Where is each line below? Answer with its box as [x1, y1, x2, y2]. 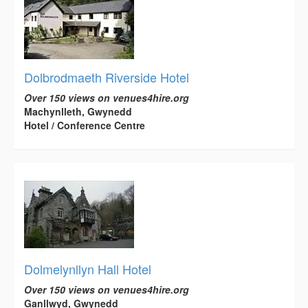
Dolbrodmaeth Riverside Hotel [24, 68, 189, 87]
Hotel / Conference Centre [24, 118, 145, 133]
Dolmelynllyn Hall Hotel [24, 260, 151, 278]
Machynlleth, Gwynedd [24, 104, 132, 119]
